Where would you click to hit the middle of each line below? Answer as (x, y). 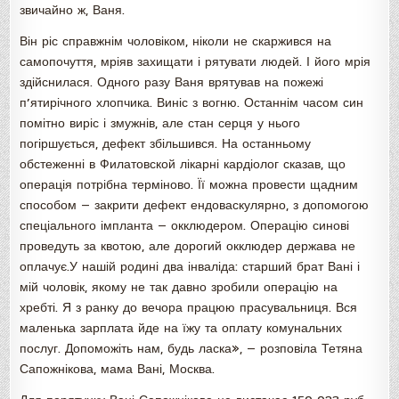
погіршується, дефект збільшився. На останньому (166, 144)
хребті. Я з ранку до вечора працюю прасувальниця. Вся (189, 308)
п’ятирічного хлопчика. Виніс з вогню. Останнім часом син (192, 103)
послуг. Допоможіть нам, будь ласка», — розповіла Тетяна (191, 349)
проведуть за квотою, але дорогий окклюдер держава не (188, 246)
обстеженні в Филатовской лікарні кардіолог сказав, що (183, 164)
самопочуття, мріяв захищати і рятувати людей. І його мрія (195, 62)
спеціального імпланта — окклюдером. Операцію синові (185, 226)
